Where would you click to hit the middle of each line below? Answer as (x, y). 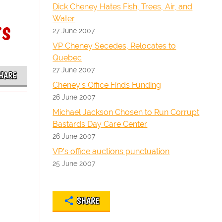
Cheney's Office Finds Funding (107, 85)
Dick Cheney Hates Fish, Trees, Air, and (123, 7)
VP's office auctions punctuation (111, 151)
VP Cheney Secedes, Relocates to (114, 46)
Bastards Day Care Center (100, 124)
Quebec (67, 58)
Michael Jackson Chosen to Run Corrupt (126, 112)
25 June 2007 (74, 163)
